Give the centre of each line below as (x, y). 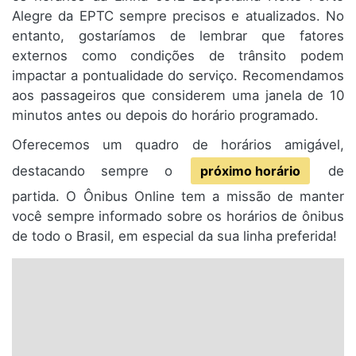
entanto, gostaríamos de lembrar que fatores (178, 36)
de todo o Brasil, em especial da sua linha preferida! (174, 236)
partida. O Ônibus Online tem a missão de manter (178, 197)
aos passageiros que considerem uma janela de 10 (178, 96)
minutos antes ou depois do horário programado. (165, 116)
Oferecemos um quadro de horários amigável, (178, 145)
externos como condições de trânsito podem (178, 56)
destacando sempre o (100, 171)
